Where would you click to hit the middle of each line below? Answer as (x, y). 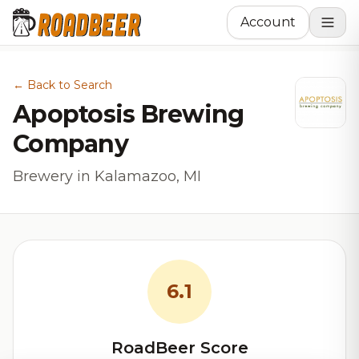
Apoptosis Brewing (129, 114)
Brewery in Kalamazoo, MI (107, 176)
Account (268, 22)
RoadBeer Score (179, 348)
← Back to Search (63, 85)
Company (71, 144)
